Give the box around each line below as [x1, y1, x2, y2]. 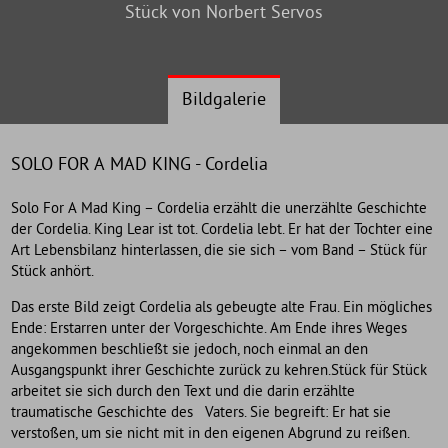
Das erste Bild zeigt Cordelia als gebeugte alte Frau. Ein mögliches [11, 298, 433, 318]
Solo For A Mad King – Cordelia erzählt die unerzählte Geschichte [11, 199, 428, 219]
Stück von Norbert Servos [125, 2, 323, 26]
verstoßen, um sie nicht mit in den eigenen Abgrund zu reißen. [11, 424, 410, 444]
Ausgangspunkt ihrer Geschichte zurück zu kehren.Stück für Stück [11, 361, 428, 381]
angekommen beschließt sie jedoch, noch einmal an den [11, 340, 369, 360]
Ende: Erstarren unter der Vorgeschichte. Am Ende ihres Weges [11, 319, 408, 339]
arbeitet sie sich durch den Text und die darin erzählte [11, 382, 356, 402]
